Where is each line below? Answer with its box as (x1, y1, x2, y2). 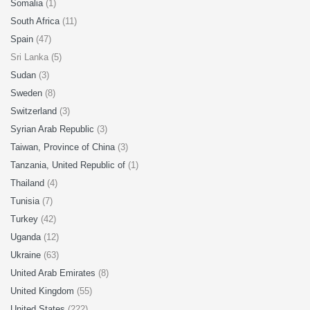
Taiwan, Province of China (10, 142, 118, 152)
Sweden (10, 88, 45, 98)
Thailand (10, 178, 47, 188)
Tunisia (10, 196, 42, 206)
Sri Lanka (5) (10, 52, 62, 62)
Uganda (10, 232, 44, 242)
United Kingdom (10, 286, 77, 296)
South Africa (10, 16, 62, 26)
